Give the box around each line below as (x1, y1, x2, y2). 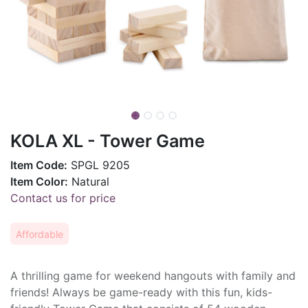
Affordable (16, 228, 63, 240)
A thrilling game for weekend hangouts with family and (10, 268, 296, 283)
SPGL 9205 (67, 157, 130, 172)
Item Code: (10, 157, 67, 172)
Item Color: (10, 174, 68, 188)
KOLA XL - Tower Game (10, 130, 205, 151)
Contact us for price (10, 190, 115, 205)
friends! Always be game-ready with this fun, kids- (10, 285, 272, 299)
